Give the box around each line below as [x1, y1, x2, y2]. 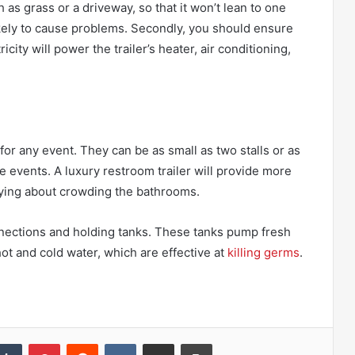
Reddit [97, 336, 129, 349]
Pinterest [59, 336, 105, 349]
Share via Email [174, 336, 199, 349]
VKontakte [136, 336, 186, 349]
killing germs [227, 244, 300, 260]
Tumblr [21, 336, 55, 349]
